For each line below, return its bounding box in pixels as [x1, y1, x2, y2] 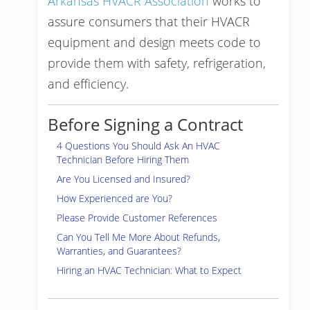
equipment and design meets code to [48, 34, 261, 51]
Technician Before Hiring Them [57, 153, 189, 166]
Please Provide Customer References [57, 211, 217, 224]
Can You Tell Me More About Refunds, [57, 230, 220, 244]
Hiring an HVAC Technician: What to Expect [57, 264, 241, 277]
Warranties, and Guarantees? [57, 244, 181, 257]
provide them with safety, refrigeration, [48, 55, 266, 71]
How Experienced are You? [57, 192, 172, 205]
